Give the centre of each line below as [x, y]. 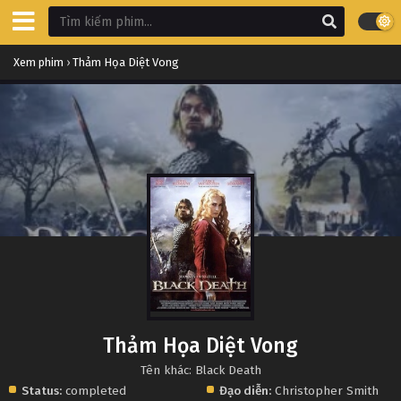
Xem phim [38, 62]
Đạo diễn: [246, 390]
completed [94, 390]
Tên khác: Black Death [200, 370]
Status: [42, 390]
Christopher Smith [327, 390]
